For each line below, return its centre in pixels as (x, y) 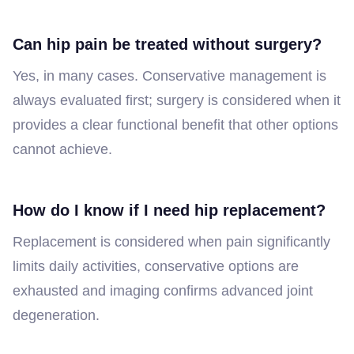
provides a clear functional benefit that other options (175, 124)
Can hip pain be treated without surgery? (167, 44)
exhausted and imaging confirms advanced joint (163, 290)
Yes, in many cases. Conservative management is (169, 75)
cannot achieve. (62, 149)
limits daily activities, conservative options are (156, 266)
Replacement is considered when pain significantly (171, 241)
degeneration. (56, 315)
